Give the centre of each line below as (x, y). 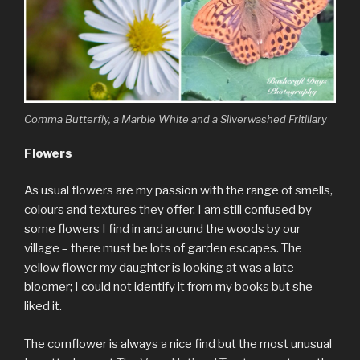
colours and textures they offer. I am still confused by (168, 210)
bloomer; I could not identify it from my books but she (168, 287)
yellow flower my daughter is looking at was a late (159, 268)
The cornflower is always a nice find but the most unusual (178, 344)
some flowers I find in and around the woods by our (162, 229)
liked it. (43, 307)
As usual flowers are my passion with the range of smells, (178, 191)
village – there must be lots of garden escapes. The (163, 249)
